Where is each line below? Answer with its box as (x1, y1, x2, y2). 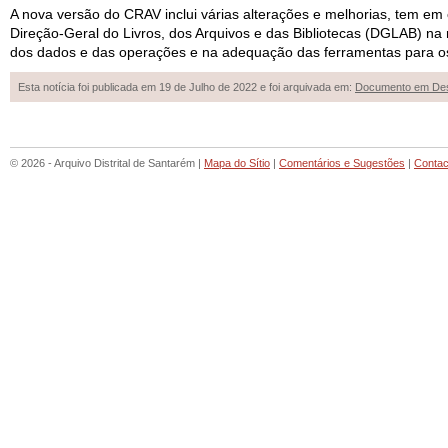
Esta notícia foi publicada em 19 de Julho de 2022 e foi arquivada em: (18, 81, 355, 93)
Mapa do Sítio (204, 157, 270, 170)
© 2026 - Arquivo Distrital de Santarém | (10, 157, 204, 170)
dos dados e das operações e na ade (10, 44, 246, 60)
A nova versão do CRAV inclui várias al (10, 6, 254, 22)
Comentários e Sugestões (279, 157, 405, 170)
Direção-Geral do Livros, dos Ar (10, 25, 209, 41)
